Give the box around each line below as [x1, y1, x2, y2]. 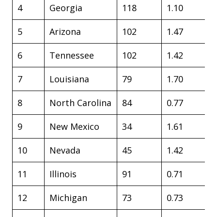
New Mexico [49, 121, 99, 132]
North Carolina [49, 97, 111, 108]
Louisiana [49, 73, 89, 85]
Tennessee [49, 49, 94, 61]
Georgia [49, 2, 82, 14]
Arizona [49, 26, 81, 37]
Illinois [49, 168, 77, 180]
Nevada [49, 144, 80, 156]
